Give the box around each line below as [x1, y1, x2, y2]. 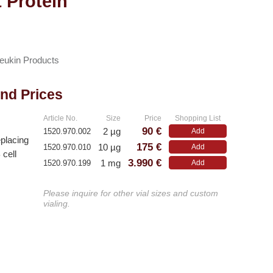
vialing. [43, 199, 71, 209]
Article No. [43, 114, 78, 123]
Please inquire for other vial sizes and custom [43, 188, 219, 199]
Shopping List [175, 114, 221, 123]
